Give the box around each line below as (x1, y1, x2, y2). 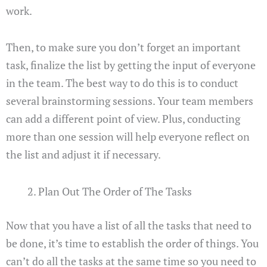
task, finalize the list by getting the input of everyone (6, 58, 256, 73)
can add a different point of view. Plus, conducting (6, 111, 240, 126)
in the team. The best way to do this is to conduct (6, 76, 238, 91)
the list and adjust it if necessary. (6, 147, 161, 162)
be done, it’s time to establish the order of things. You (6, 235, 259, 250)
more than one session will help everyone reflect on (6, 129, 250, 144)
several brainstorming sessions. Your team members (6, 94, 253, 108)
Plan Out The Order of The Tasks (38, 184, 192, 198)
